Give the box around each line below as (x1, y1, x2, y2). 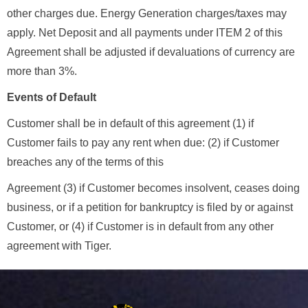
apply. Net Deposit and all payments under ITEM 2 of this (7, 27, 283, 39)
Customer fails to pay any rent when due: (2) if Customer (7, 137, 279, 149)
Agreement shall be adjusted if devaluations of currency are (7, 46, 295, 58)
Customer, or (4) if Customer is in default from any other (7, 221, 274, 233)
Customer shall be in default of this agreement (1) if (7, 118, 254, 130)
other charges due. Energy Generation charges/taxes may (7, 8, 287, 20)
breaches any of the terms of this (7, 156, 164, 168)
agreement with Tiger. (7, 240, 111, 252)
